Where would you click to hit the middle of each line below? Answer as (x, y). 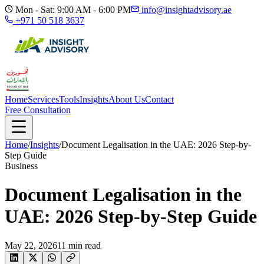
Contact (159, 99)
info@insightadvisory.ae (187, 10)
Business (21, 166)
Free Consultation (38, 110)
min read (83, 245)
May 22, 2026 (31, 245)
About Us (127, 99)
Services (43, 99)
